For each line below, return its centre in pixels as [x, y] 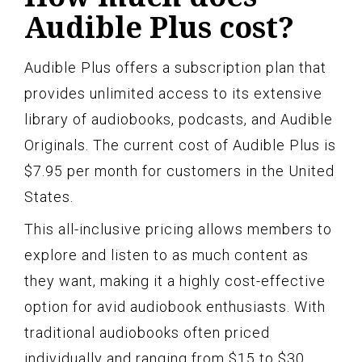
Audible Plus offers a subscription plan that [175, 67]
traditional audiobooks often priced [147, 332]
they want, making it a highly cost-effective [175, 280]
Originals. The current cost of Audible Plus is [180, 145]
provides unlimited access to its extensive [173, 93]
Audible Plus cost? [159, 27]
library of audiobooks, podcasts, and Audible [179, 119]
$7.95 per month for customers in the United [179, 170]
